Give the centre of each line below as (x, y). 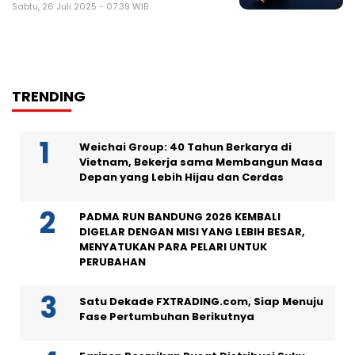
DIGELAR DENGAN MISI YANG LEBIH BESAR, (192, 232)
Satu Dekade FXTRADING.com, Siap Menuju (201, 302)
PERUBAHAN (113, 262)
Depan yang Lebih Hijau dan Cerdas (181, 177)
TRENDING (49, 97)
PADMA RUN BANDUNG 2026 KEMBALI (180, 217)
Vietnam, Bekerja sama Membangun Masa (201, 162)
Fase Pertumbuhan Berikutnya (167, 317)
